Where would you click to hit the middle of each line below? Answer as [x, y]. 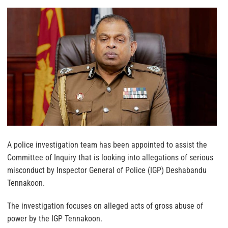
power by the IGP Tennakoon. [55, 218]
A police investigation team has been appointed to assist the [107, 145]
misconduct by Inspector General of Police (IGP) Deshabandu [107, 170]
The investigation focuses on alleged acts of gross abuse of [105, 206]
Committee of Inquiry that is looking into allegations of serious [110, 157]
